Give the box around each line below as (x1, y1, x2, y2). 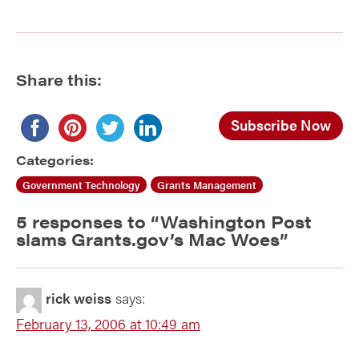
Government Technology (22, 177, 140, 192)
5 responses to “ (16, 210, 160, 233)
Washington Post (160, 210, 312, 233)
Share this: (16, 68, 102, 91)
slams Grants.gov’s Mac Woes (16, 228, 280, 251)
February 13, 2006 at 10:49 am (16, 313, 200, 333)
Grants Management (157, 177, 256, 192)
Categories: (16, 151, 94, 169)
